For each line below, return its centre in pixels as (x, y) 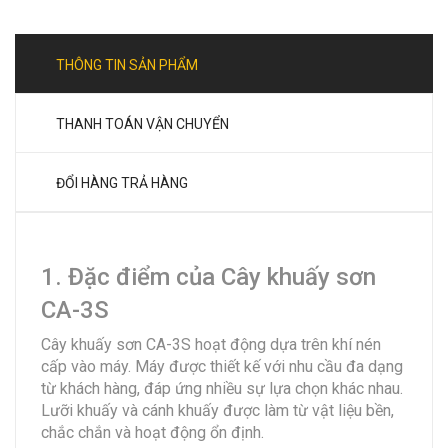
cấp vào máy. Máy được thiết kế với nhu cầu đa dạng (222, 366)
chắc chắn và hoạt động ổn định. (152, 432)
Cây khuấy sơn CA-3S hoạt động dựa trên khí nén (211, 344)
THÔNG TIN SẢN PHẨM (127, 64)
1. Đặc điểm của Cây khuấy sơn (208, 276)
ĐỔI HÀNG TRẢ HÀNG (122, 182)
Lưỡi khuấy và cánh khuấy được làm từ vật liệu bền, (217, 410)
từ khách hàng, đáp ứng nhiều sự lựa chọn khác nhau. (222, 388)
